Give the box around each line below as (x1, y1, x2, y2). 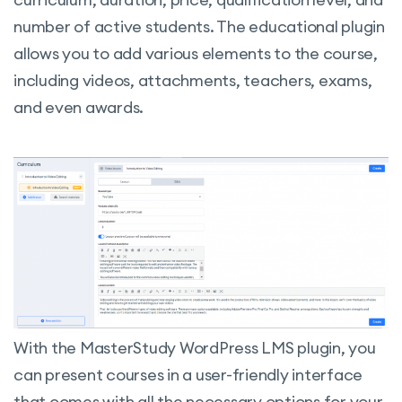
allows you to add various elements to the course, (13, 43, 378, 65)
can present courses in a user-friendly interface (13, 363, 363, 385)
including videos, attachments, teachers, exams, (13, 70, 372, 92)
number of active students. (13, 16, 217, 38)
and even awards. (13, 97, 144, 118)
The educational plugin (216, 16, 385, 38)
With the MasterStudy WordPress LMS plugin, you (13, 336, 376, 358)
